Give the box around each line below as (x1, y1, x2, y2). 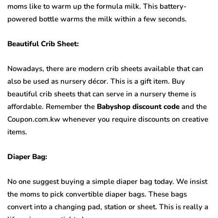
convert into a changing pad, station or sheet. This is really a (7, 202, 208, 212)
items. (7, 127, 29, 137)
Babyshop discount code (97, 102, 180, 112)
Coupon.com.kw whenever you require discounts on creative (7, 114, 208, 125)
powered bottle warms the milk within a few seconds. (7, 14, 189, 24)
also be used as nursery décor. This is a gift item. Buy (7, 76, 185, 87)
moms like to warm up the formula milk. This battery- (7, 1, 186, 12)
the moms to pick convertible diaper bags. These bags (7, 189, 187, 200)
